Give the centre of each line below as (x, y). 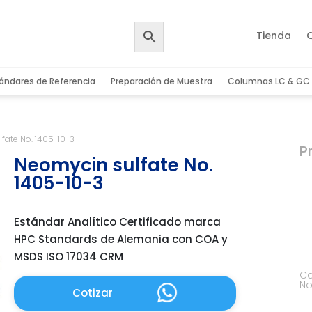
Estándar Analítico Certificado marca (118, 221)
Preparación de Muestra (161, 81)
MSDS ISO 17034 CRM (69, 256)
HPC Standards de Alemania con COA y (121, 239)
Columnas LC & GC (268, 81)
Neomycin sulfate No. (114, 165)
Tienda (274, 36)
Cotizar (93, 293)
